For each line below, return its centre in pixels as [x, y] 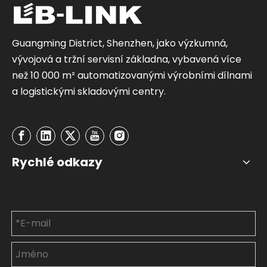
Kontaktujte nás [100, 188]
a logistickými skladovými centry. [89, 91]
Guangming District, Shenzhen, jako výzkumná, [120, 43]
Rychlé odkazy [57, 162]
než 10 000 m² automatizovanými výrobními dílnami [132, 75]
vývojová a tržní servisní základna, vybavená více [127, 59]
